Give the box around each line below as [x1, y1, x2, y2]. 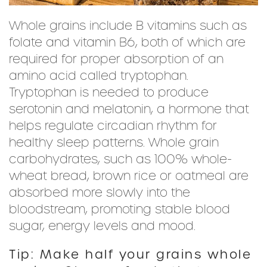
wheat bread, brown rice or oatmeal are [9, 167, 249, 184]
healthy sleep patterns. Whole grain [9, 133, 219, 151]
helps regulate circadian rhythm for [9, 117, 217, 134]
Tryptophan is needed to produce [9, 83, 209, 101]
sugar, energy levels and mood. [9, 217, 195, 234]
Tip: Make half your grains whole [9, 246, 252, 263]
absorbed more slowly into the [9, 184, 190, 201]
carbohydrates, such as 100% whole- [9, 150, 232, 167]
